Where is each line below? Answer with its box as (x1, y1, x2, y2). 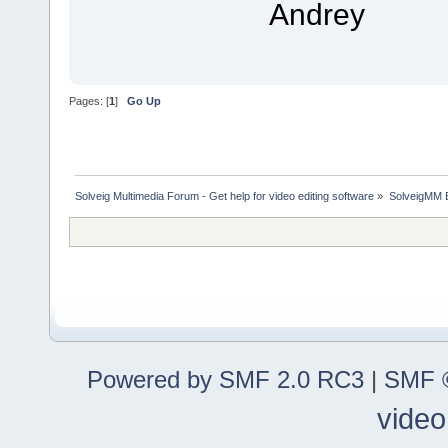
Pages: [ (69, 95, 109, 108)
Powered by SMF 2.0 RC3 (87, 365, 364, 393)
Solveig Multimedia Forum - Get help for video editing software (75, 189, 375, 202)
